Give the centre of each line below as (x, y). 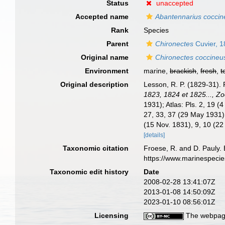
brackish (183, 71)
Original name (105, 57)
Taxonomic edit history (89, 172)
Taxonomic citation (96, 148)
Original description (95, 84)
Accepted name (102, 17)
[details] (154, 135)
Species (156, 30)
